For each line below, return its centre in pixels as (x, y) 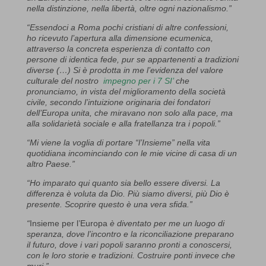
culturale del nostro (64, 80)
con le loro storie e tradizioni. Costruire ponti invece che (131, 255)
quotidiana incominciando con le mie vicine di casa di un (132, 153)
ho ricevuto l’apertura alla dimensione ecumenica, (120, 38)
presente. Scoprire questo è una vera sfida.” (109, 204)
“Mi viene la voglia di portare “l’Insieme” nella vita (118, 142)
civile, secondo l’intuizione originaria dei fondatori (118, 102)
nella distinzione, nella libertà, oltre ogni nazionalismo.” (129, 8)
